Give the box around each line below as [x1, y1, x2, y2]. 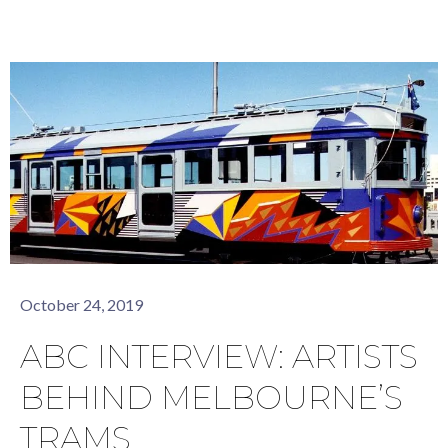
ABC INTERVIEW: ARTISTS [20, 337, 418, 377]
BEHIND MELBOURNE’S [20, 378, 403, 418]
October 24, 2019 [20, 295, 143, 315]
